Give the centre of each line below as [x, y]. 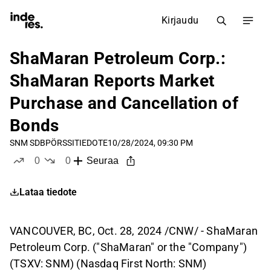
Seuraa [102, 161]
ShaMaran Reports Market [112, 81]
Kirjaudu [180, 20]
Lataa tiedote [48, 192]
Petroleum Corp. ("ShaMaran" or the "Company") [129, 247]
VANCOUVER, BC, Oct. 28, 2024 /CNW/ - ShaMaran [134, 231]
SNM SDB [28, 143]
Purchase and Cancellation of [124, 103]
